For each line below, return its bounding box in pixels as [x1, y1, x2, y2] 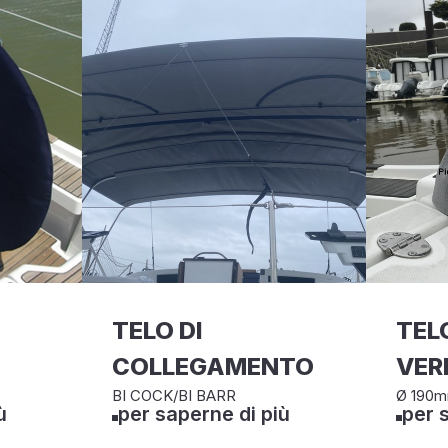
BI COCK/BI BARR [112, 386, 237, 405]
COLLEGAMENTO [112, 352, 315, 381]
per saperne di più [118, 402, 291, 426]
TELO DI [112, 316, 204, 345]
